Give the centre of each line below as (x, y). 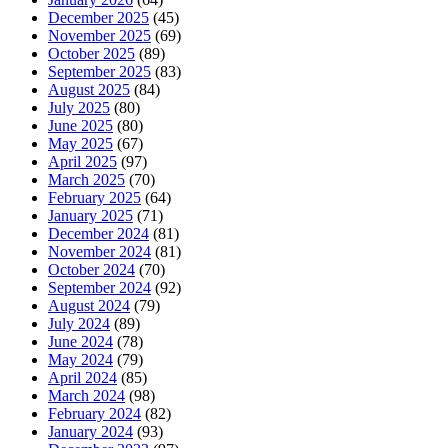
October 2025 (91, 53)
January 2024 (90, 431)
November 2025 (99, 35)
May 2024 (80, 359)
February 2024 (94, 413)
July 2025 (79, 107)
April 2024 (82, 377)
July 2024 (79, 323)
